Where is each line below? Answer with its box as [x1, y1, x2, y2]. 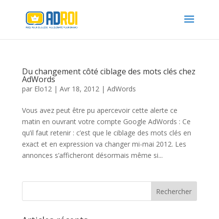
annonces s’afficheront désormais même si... [22, 151, 163, 160]
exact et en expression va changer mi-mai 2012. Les [22, 139, 186, 149]
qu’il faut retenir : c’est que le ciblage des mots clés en [22, 128, 191, 137]
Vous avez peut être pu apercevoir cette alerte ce [22, 106, 177, 115]
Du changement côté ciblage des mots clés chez [22, 66, 196, 77]
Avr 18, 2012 [59, 84, 99, 93]
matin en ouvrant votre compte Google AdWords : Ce [22, 117, 191, 126]
